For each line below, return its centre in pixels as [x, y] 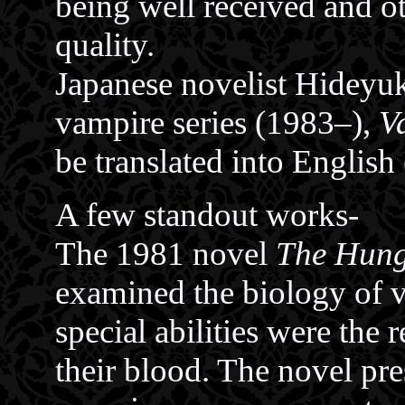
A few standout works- [207, 215]
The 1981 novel [165, 254]
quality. [105, 45]
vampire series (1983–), [217, 122]
